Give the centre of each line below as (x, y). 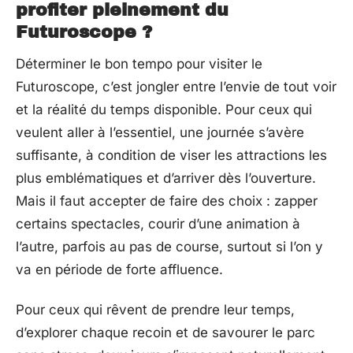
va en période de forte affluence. (119, 269)
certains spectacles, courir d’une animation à (158, 223)
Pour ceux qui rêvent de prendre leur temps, (155, 310)
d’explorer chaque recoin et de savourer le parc (165, 333)
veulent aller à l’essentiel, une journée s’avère (160, 132)
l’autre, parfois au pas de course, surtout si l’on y (169, 246)
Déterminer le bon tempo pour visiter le (139, 63)
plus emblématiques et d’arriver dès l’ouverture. (166, 178)
